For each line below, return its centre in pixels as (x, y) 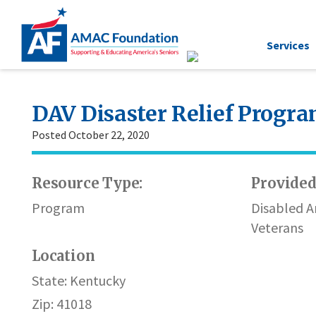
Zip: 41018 (62, 304)
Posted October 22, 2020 (91, 135)
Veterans (278, 227)
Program (58, 208)
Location (63, 256)
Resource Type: (87, 183)
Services (288, 45)
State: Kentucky (79, 280)
